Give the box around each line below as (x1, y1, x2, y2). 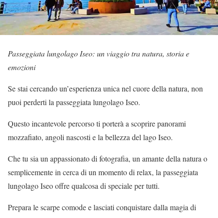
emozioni (8, 62, 36, 72)
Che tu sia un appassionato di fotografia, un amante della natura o (8, 153, 207, 163)
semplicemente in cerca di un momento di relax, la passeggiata (8, 167, 198, 177)
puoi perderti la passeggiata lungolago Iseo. (8, 97, 140, 107)
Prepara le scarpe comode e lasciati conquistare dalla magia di (8, 202, 196, 212)
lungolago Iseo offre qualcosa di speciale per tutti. (8, 181, 160, 191)
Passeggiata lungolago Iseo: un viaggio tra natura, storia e (8, 48, 189, 58)
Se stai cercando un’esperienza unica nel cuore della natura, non (8, 83, 203, 93)
